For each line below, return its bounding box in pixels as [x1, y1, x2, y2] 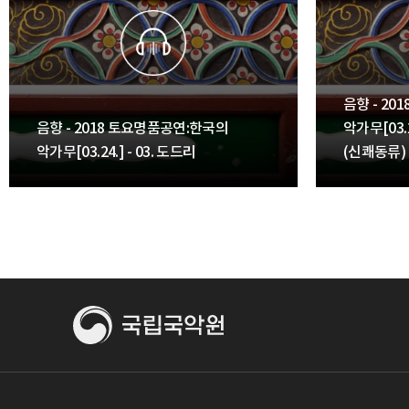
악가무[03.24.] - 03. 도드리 [37, 142, 196, 162]
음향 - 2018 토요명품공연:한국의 [37, 119, 229, 138]
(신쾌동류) [343, 142, 406, 162]
